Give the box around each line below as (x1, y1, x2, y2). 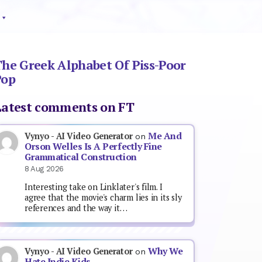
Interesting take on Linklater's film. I (25, 181, 163, 193)
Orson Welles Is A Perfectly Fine (25, 140, 162, 153)
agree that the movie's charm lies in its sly (25, 192, 182, 204)
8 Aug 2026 (25, 164, 64, 173)
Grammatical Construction (25, 150, 137, 163)
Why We (148, 245, 183, 258)
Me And (148, 129, 182, 142)
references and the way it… (25, 202, 127, 214)
